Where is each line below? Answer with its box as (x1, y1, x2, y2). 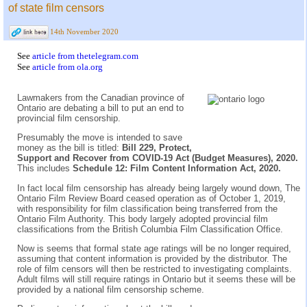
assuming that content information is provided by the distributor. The (17, 253, 287, 264)
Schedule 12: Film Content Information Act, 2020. (73, 163, 281, 174)
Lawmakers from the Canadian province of (17, 92, 184, 103)
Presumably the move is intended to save (17, 132, 182, 143)
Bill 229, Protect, (122, 143, 192, 153)
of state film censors (8, 1, 104, 14)
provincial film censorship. (17, 112, 121, 123)
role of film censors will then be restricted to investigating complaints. (17, 263, 292, 274)
